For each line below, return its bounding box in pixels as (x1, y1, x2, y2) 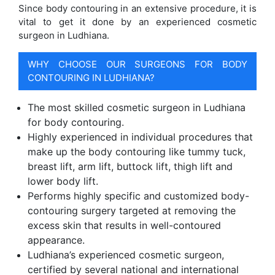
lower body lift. (28, 175, 98, 187)
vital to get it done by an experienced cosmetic (18, 16, 257, 28)
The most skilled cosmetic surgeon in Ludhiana (28, 101, 246, 114)
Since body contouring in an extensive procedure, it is (18, 2, 257, 14)
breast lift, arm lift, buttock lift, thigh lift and (28, 160, 233, 172)
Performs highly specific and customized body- (28, 190, 249, 202)
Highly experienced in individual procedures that (28, 131, 253, 143)
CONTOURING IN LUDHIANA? (28, 72, 155, 83)
